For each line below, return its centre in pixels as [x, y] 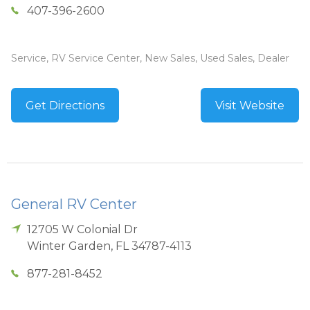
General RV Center [74, 204]
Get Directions [65, 105]
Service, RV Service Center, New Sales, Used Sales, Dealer [150, 58]
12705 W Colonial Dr [83, 229]
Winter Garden [69, 246]
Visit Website [250, 105]
